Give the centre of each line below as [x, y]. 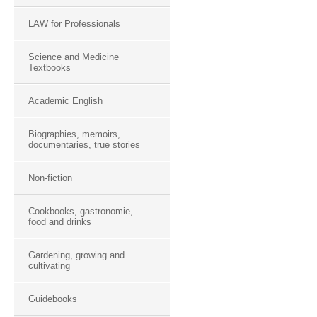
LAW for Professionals [74, 24]
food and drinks [60, 222]
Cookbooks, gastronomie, [81, 211]
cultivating [49, 266]
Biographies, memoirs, [74, 134]
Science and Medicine [74, 57]
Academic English [65, 101]
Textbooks [50, 68]
